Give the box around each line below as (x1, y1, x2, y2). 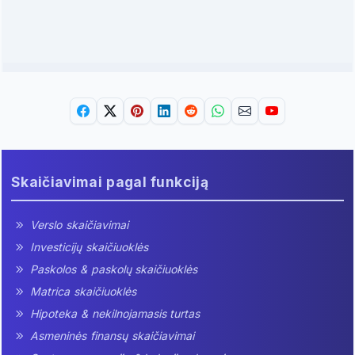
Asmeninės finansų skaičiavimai (30, 328, 194, 342)
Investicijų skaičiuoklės (30, 239, 148, 254)
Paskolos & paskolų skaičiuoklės (30, 261, 198, 276)
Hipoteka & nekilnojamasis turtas (30, 306, 200, 320)
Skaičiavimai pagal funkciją (11, 173, 208, 190)
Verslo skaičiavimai (30, 217, 128, 231)
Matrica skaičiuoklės (30, 284, 136, 298)
